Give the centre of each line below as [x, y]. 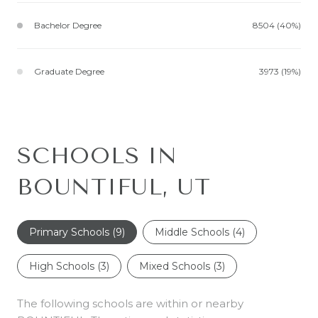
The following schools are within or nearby [130, 303]
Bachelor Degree [68, 25]
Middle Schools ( [195, 232]
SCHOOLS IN [97, 155]
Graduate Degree [69, 71]
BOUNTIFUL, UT [114, 187]
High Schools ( [65, 266]
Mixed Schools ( [178, 266]
